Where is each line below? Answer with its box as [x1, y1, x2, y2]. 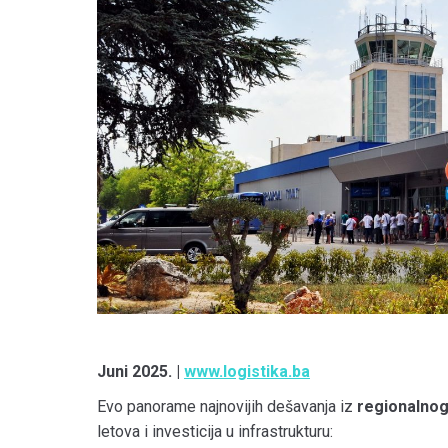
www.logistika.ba [184, 361, 310, 381]
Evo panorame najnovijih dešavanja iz [97, 396, 357, 416]
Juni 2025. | [97, 361, 184, 381]
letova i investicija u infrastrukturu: [97, 421, 333, 441]
